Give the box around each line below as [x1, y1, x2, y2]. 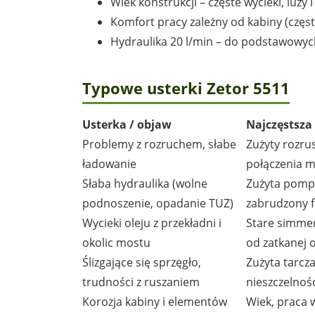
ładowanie [82, 155, 136, 172]
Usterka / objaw [82, 116, 172, 132]
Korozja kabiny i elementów [82, 293, 227, 309]
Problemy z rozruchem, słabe [82, 136, 236, 152]
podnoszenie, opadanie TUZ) [82, 195, 233, 211]
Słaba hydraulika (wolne [82, 175, 207, 191]
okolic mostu [82, 234, 150, 250]
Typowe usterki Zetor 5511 [82, 77, 290, 98]
